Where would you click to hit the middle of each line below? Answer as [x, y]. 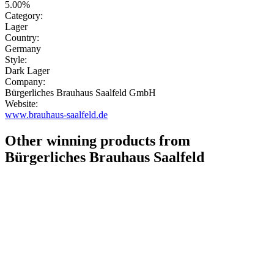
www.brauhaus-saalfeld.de [56, 115]
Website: [21, 104]
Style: [16, 60]
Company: [25, 82]
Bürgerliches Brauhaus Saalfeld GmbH [80, 93]
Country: [22, 38]
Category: [24, 16]
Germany [23, 49]
